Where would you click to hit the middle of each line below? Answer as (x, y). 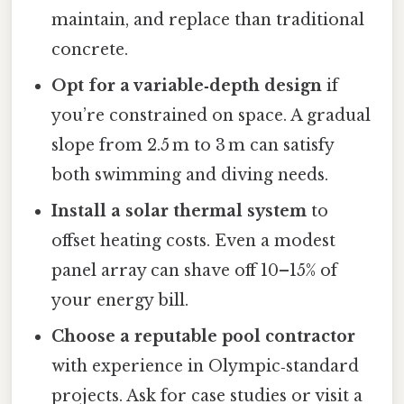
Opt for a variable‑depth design (187, 86)
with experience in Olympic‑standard (206, 367)
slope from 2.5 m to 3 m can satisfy (193, 146)
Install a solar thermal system (179, 211)
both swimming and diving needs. (190, 175)
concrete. (90, 50)
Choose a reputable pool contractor (204, 337)
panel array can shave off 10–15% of (195, 271)
